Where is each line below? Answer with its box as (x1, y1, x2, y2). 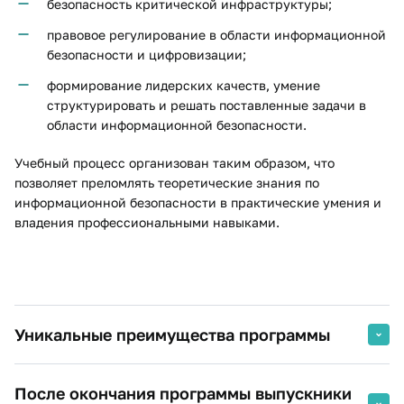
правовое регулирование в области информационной (47, 27, 386, 42)
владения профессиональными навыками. (14, 215, 280, 230)
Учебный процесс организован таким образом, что (14, 155, 335, 170)
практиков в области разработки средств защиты (47, 385, 360, 400)
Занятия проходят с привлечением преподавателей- (47, 365, 377, 381)
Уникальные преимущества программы (14, 325, 330, 344)
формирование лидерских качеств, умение (47, 78, 320, 93)
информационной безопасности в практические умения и (14, 195, 381, 210)
